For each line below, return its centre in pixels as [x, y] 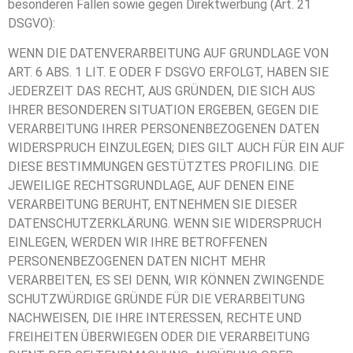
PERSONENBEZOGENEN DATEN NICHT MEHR [137, 262]
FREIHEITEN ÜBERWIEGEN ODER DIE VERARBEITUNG [159, 337]
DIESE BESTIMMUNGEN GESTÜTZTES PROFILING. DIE [163, 167]
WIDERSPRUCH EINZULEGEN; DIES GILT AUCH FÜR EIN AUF [176, 148]
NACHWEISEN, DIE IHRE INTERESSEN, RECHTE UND [155, 318]
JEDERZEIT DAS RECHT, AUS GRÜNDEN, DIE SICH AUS [162, 91]
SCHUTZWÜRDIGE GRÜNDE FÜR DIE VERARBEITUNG [156, 299]
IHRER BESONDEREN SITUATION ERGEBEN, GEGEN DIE [163, 110]
